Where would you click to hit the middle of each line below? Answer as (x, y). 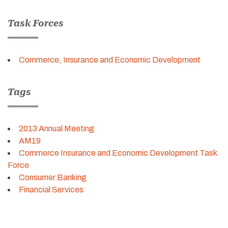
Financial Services (51, 189)
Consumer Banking (53, 177)
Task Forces (36, 23)
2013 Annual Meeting (56, 128)
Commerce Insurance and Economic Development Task (118, 153)
